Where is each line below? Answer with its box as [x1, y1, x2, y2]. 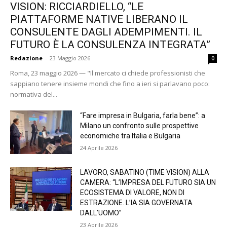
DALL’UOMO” [80, 209, 122, 217]
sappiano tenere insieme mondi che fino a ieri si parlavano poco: [10, 79, 210, 89]
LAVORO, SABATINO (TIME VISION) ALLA [80, 168, 210, 177]
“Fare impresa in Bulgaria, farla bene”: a [80, 111, 206, 120]
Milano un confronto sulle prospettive [80, 122, 199, 130]
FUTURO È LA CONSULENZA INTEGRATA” [10, 39, 210, 51]
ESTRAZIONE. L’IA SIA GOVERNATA [80, 199, 193, 207]
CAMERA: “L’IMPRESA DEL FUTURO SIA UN [80, 178, 216, 187]
